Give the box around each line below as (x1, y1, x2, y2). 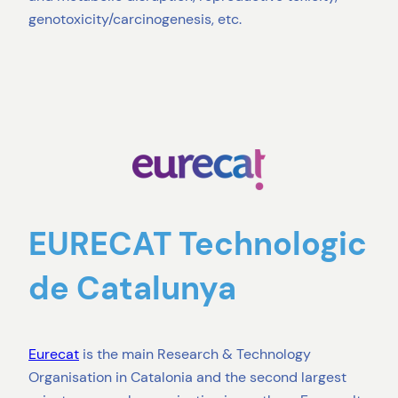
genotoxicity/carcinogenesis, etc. (28, 10, 242, 29)
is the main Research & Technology (79, 344, 311, 363)
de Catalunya (28, 267, 236, 309)
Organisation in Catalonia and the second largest (28, 367, 346, 386)
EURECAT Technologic (28, 222, 367, 265)
